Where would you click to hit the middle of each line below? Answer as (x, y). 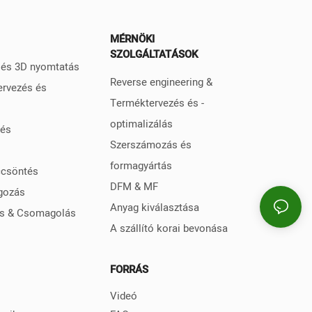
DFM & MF (134, 186)
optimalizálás (141, 124)
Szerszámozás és (150, 145)
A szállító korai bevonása (169, 228)
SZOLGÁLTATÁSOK (154, 55)
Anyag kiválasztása (154, 207)
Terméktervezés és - (157, 103)
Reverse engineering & (161, 82)
